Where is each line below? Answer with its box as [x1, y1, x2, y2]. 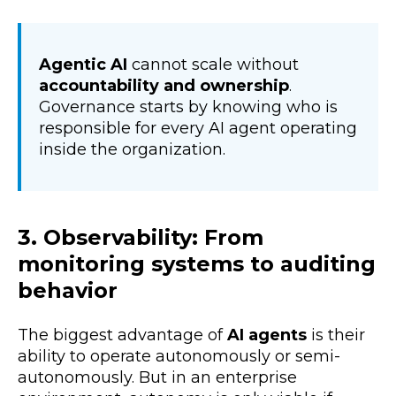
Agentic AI [39, 55, 132, 75]
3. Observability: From [18, 225, 263, 251]
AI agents [227, 324, 307, 345]
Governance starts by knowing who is [39, 97, 338, 118]
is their [307, 324, 365, 345]
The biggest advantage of [18, 324, 227, 345]
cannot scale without [132, 55, 299, 75]
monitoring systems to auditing [18, 251, 376, 278]
